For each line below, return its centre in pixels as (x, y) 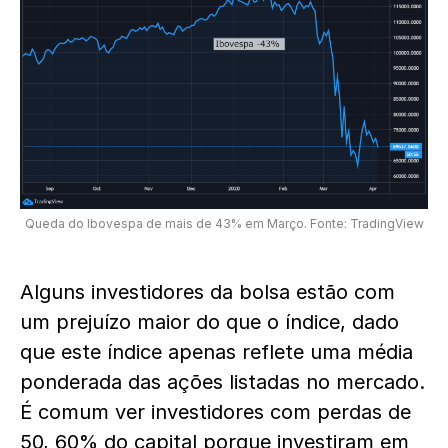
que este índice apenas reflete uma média (216, 352)
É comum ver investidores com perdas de (215, 412)
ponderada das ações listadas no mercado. (222, 382)
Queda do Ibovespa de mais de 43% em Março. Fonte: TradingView (224, 223)
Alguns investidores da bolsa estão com (207, 292)
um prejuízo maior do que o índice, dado (209, 322)
